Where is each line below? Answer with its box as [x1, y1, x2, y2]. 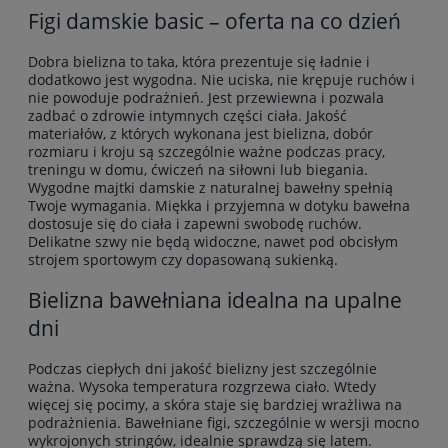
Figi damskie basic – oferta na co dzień [28, 7, 401, 36]
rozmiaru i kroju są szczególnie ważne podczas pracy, [28, 141, 385, 161]
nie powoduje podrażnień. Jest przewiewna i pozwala [28, 87, 384, 107]
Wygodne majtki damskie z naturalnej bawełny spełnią [28, 177, 393, 197]
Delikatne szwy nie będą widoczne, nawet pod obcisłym [28, 231, 398, 251]
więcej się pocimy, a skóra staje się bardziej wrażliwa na [28, 394, 402, 414]
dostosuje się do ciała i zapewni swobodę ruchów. [28, 213, 362, 233]
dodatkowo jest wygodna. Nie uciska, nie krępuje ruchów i [28, 69, 415, 89]
